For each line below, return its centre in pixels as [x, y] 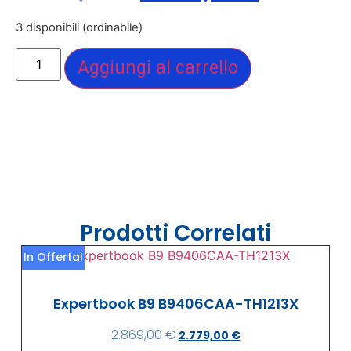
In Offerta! [53, 257]
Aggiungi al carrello [158, 67]
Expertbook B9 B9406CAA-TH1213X [175, 303]
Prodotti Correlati [175, 233]
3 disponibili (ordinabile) [79, 28]
